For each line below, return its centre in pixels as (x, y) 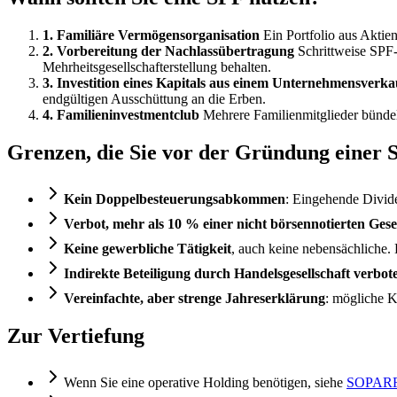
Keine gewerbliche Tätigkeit (148, 249)
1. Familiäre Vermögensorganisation (151, 35)
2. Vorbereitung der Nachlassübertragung (168, 51)
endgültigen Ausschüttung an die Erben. (154, 99)
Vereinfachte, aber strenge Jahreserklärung (195, 299)
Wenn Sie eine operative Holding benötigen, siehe (205, 382)
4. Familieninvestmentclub (121, 115)
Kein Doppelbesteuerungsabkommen (175, 199)
